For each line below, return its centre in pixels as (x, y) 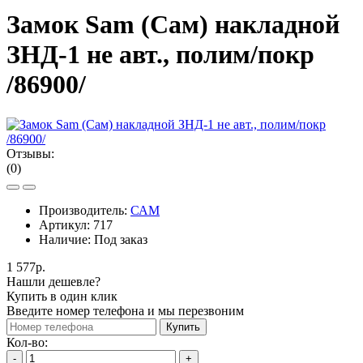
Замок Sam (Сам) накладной (173, 25)
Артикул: (66, 224)
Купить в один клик (62, 296)
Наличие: (66, 239)
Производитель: (85, 210)
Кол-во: (27, 342)
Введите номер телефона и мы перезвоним (125, 310)
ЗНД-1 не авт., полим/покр (160, 55)
